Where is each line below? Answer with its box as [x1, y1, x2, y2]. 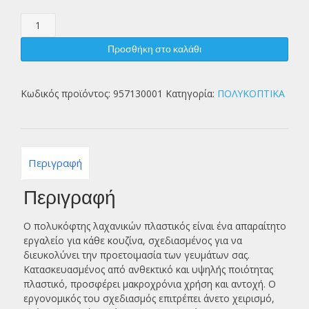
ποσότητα [20, 56, 64, 70]
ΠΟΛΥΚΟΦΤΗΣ [20, 12, 86, 26]
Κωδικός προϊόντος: [21, 86, 113, 100]
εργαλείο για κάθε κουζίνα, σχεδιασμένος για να [23, 234, 242, 248]
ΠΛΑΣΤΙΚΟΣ [20, 41, 74, 55]
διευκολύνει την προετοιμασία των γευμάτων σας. [23, 248, 250, 262]
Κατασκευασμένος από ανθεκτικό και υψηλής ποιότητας [23, 263, 273, 277]
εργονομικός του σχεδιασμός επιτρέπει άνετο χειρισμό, [23, 292, 275, 306]
